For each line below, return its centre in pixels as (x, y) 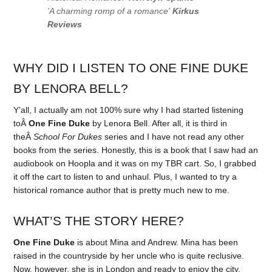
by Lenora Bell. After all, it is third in (159, 124)
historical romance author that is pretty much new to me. (122, 190)
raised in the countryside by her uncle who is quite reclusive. (129, 255)
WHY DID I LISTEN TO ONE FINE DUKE (131, 68)
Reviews (65, 25)
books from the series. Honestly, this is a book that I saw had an (136, 150)
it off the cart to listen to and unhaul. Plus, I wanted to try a (125, 177)
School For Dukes (68, 137)
